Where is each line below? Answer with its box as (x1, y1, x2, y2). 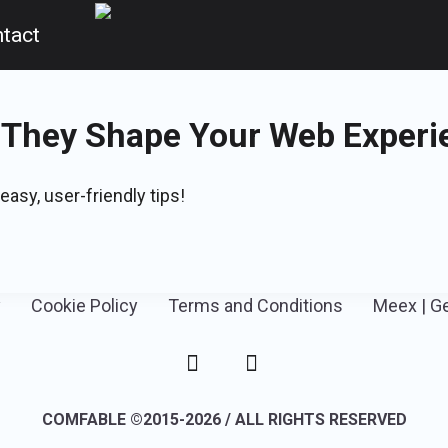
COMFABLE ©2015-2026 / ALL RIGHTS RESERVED (41, 409, 407, 429)
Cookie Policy (31, 295, 138, 317)
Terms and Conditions (168, 295, 343, 317)
